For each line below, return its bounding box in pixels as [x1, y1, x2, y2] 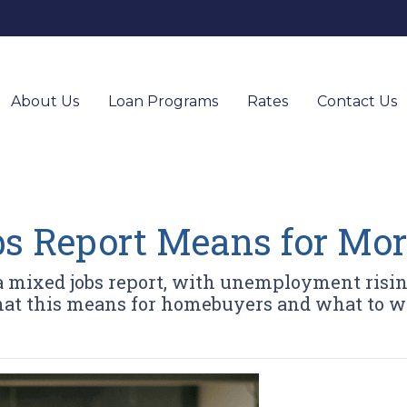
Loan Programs [108, 93, 219, 110]
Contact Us [317, 93, 398, 110]
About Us [11, 93, 80, 110]
